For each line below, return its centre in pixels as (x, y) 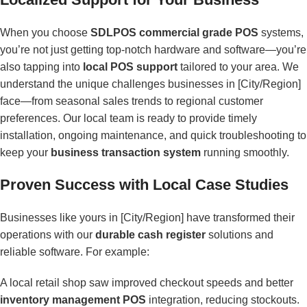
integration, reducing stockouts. (223, 299)
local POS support (130, 66)
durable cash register (150, 234)
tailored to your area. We (238, 66)
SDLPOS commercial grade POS (174, 32)
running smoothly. (245, 152)
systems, (281, 32)
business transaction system (126, 152)
